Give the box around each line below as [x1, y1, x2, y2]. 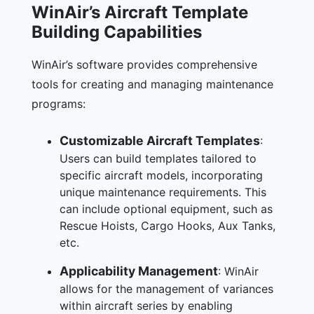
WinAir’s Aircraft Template [32, 1, 248, 22]
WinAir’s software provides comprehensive [32, 57, 257, 71]
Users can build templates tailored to [60, 151, 257, 165]
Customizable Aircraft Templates [60, 132, 260, 148]
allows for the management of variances [60, 281, 273, 296]
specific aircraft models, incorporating [60, 168, 263, 182]
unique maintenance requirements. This [60, 184, 266, 199]
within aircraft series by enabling [60, 298, 233, 313]
